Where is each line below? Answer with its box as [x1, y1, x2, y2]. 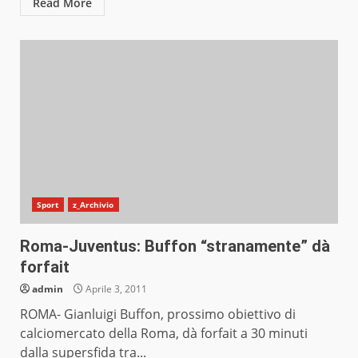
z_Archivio [72, 199, 114, 211]
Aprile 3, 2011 [83, 282, 147, 296]
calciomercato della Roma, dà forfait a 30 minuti [20, 324, 308, 343]
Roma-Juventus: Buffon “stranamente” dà [20, 237, 330, 257]
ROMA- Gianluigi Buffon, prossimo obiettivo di [20, 305, 296, 324]
